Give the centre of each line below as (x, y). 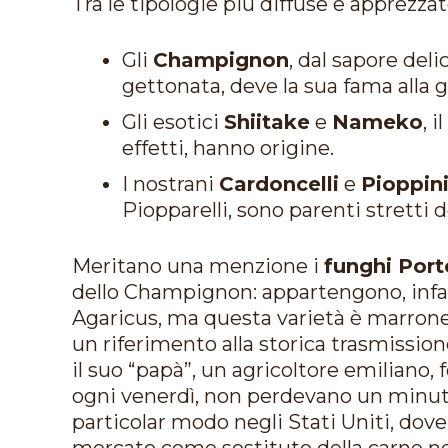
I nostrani (170, 183)
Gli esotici (173, 121)
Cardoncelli (279, 183)
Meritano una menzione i (198, 265)
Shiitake (267, 121)
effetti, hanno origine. (228, 147)
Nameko (377, 121)
